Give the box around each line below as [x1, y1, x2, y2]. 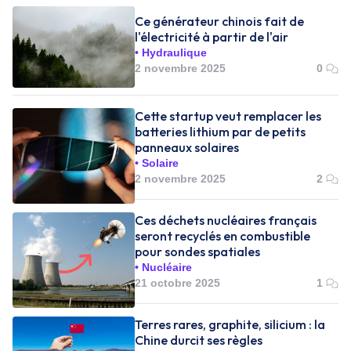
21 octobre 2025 [135, 277, 220, 289]
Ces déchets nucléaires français [135, 212, 317, 228]
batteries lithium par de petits [135, 124, 306, 139]
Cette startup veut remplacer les [135, 108, 321, 124]
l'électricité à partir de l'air [135, 28, 288, 45]
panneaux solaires [135, 139, 239, 155]
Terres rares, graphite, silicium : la [135, 317, 325, 332]
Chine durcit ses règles [135, 332, 262, 348]
